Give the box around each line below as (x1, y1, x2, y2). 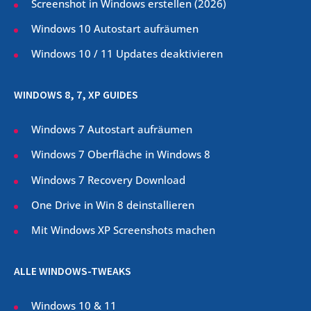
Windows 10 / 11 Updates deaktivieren (31, 47, 223, 61)
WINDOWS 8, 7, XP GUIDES (14, 88, 138, 102)
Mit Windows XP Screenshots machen (31, 223, 215, 237)
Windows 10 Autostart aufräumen (31, 22, 199, 36)
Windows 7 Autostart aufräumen (31, 122, 192, 137)
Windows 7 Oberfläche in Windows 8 (31, 147, 213, 162)
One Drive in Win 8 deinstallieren (31, 197, 194, 212)
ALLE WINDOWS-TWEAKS (14, 264, 131, 278)
